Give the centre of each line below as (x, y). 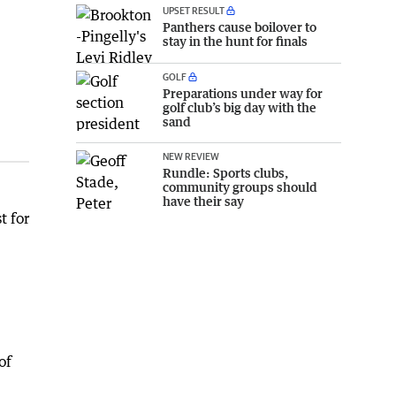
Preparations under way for (243, 94)
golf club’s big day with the (240, 108)
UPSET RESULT (194, 10)
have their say (203, 202)
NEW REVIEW (191, 156)
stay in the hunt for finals (235, 41)
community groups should (240, 187)
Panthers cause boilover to (240, 27)
